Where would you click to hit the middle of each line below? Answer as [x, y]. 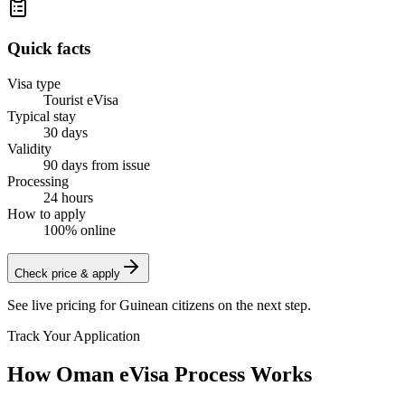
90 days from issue [97, 165]
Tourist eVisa [81, 99]
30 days [66, 132]
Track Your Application [74, 335]
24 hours [68, 197]
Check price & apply [67, 273]
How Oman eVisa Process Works [160, 374]
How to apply [47, 213]
